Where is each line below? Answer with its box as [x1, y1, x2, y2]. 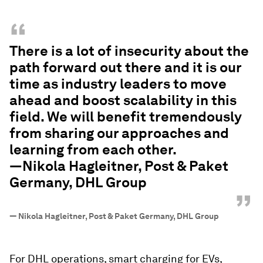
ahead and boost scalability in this [9, 91, 237, 109]
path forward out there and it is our [9, 58, 241, 76]
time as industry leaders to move [9, 75, 227, 92]
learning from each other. [9, 140, 177, 158]
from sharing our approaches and [9, 124, 229, 141]
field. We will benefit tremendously [9, 107, 242, 125]
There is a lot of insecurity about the [9, 42, 249, 59]
